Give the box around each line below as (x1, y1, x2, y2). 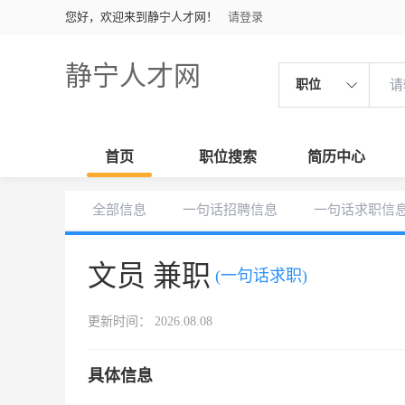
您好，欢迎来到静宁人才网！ (65, 10, 218, 24)
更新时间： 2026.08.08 (88, 315, 212, 328)
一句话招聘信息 (183, 202, 278, 217)
